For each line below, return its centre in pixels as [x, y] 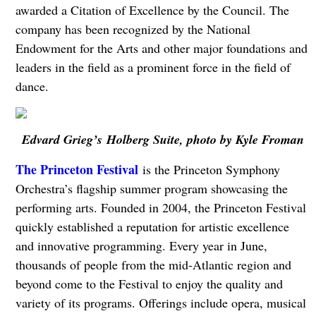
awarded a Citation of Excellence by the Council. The [152, 10]
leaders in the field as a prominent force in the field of [153, 67]
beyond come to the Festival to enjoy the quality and [149, 284]
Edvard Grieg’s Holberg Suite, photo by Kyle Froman [163, 139]
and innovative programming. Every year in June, [141, 245]
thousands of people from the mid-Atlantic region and [153, 265]
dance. [32, 86]
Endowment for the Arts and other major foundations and [161, 48]
